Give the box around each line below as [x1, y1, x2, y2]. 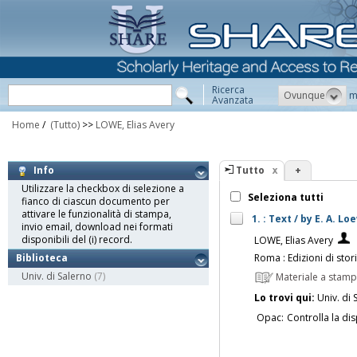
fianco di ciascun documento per [22, 194, 170, 209]
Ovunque [284, 88, 325, 102]
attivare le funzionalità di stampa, [22, 207, 171, 222]
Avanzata [212, 93, 253, 107]
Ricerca [212, 83, 245, 96]
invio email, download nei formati [22, 220, 173, 234]
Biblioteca [16, 251, 68, 265]
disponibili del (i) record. [22, 233, 132, 247]
